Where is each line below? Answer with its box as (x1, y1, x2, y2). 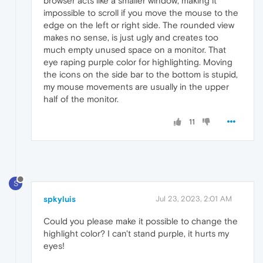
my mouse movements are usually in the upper (43, 82, 229, 92)
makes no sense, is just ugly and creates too (43, 32, 218, 43)
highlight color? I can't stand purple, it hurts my (43, 228, 229, 239)
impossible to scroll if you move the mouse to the (43, 8, 238, 18)
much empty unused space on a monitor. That (43, 45, 226, 55)
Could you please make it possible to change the (43, 216, 238, 227)
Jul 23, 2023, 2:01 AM (156, 194, 232, 204)
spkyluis (43, 194, 76, 204)
